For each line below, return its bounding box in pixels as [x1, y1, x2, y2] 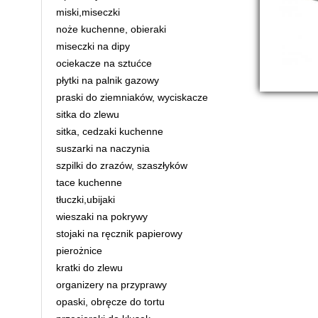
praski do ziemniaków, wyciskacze [56, 92, 208, 104]
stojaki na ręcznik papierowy [56, 228, 182, 240]
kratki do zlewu [56, 262, 123, 274]
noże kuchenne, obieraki [56, 23, 166, 35]
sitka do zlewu [56, 109, 119, 121]
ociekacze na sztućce [56, 57, 152, 70]
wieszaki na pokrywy [56, 211, 148, 223]
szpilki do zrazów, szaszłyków [56, 160, 187, 172]
